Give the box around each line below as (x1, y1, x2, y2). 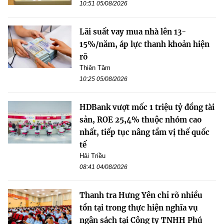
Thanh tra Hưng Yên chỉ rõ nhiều (79, 190, 202, 200)
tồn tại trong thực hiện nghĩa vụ (79, 202, 198, 212)
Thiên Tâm (79, 63, 110, 71)
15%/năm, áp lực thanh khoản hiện (79, 39, 209, 49)
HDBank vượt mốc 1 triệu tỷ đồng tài (79, 102, 214, 112)
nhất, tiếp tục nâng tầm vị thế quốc (79, 127, 209, 137)
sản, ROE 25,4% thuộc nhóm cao (79, 114, 201, 124)
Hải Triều (79, 151, 105, 159)
